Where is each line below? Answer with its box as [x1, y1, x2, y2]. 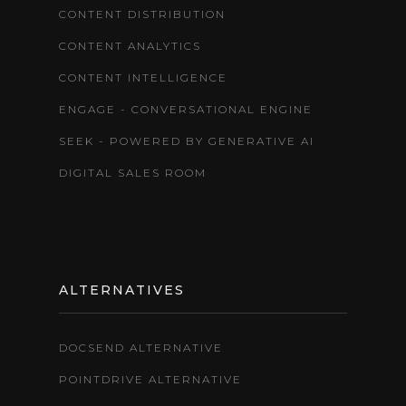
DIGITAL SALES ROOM [59, 165, 207, 179]
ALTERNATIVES [59, 281, 185, 298]
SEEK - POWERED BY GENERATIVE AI [59, 133, 314, 148]
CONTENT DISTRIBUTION [59, 6, 226, 21]
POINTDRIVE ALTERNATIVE [59, 372, 242, 386]
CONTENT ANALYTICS [59, 38, 201, 53]
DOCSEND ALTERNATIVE [59, 340, 223, 354]
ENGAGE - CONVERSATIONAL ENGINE [59, 101, 313, 116]
